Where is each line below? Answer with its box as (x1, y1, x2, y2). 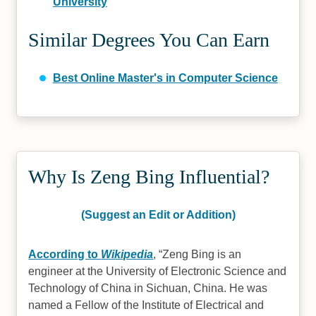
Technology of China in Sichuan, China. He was (28, 282, 268, 294)
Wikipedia (101, 248, 154, 260)
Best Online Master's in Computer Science (52, 72, 278, 84)
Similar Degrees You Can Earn (28, 29, 270, 51)
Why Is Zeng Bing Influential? (28, 166, 270, 188)
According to (28, 248, 102, 260)
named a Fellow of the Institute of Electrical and (28, 299, 265, 311)
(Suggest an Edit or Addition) (80, 209, 236, 221)
